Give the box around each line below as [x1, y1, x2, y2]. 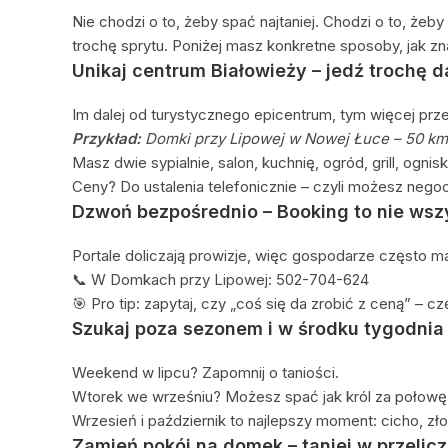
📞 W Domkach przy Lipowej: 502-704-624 [72, 269, 369, 289]
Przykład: [72, 128, 141, 148]
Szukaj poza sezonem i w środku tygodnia [72, 317, 444, 339]
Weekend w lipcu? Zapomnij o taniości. [72, 362, 339, 382]
